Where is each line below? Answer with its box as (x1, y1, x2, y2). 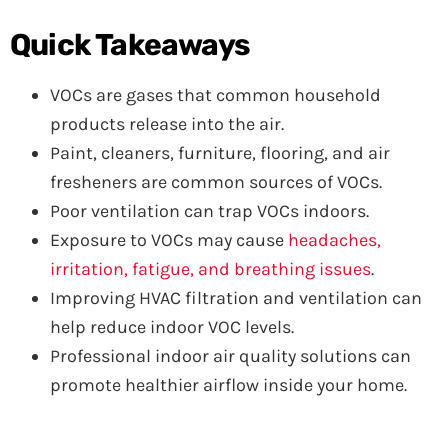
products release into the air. (50, 113, 284, 135)
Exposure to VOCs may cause (50, 229, 288, 251)
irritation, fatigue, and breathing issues (50, 258, 371, 280)
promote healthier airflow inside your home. (50, 374, 407, 396)
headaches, (288, 229, 381, 251)
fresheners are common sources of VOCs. (50, 171, 382, 193)
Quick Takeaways (10, 27, 250, 63)
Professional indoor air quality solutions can (50, 345, 411, 367)
